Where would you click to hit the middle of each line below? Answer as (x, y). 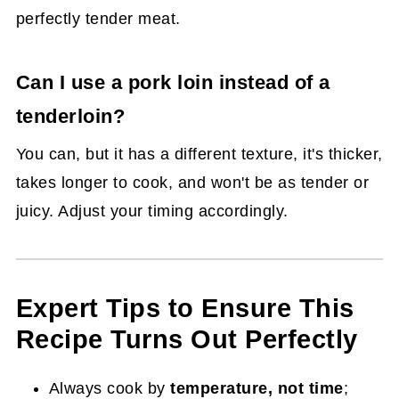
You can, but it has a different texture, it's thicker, (199, 154)
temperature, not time (257, 388)
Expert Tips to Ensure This (185, 308)
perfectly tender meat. (98, 18)
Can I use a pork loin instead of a (173, 82)
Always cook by (110, 388)
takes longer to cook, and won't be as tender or (192, 182)
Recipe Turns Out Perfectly (187, 339)
